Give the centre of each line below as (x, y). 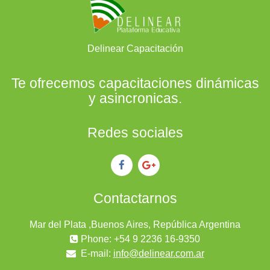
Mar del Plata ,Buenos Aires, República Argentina (135, 225)
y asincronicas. (135, 99)
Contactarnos (135, 199)
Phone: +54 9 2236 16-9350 (140, 239)
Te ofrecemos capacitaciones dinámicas (135, 83)
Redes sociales (135, 133)
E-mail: (96, 254)
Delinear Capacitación (135, 49)
